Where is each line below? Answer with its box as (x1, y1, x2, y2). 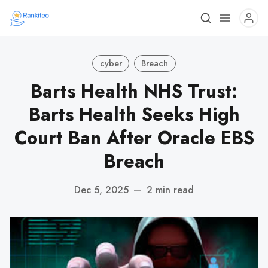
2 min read (147, 182, 194, 197)
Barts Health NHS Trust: (31, 78, 237, 105)
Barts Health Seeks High (28, 101, 240, 128)
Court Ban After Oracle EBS (14, 124, 254, 151)
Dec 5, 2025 (74, 182, 129, 197)
